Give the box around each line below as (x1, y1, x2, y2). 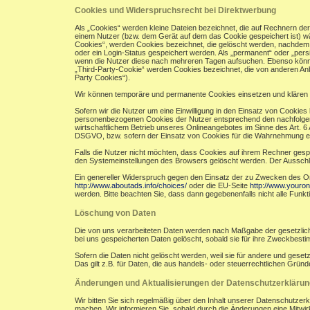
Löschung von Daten (75, 208, 156, 218)
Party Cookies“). (75, 73, 130, 82)
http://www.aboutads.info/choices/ (75, 181, 187, 190)
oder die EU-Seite (187, 181, 250, 190)
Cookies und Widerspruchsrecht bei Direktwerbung (75, 6, 276, 15)
